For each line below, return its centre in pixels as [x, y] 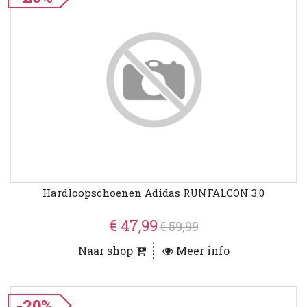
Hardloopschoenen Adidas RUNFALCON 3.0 [153, 193]
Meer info [201, 251]
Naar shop [107, 251]
